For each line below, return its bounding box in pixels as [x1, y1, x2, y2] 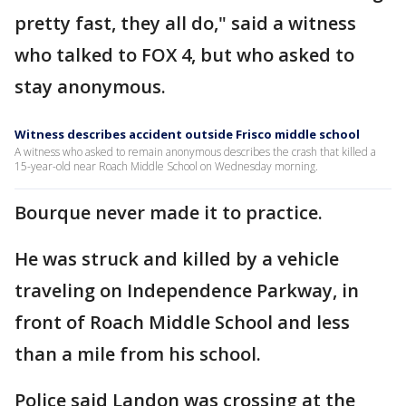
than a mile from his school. [14, 342, 261, 366]
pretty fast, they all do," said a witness [14, 11, 356, 35]
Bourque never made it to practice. [14, 200, 323, 225]
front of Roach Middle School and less [14, 310, 350, 334]
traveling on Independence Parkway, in [14, 278, 359, 303]
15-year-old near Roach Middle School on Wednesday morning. [14, 159, 318, 174]
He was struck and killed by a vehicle [14, 246, 339, 271]
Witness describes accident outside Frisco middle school [14, 126, 360, 142]
